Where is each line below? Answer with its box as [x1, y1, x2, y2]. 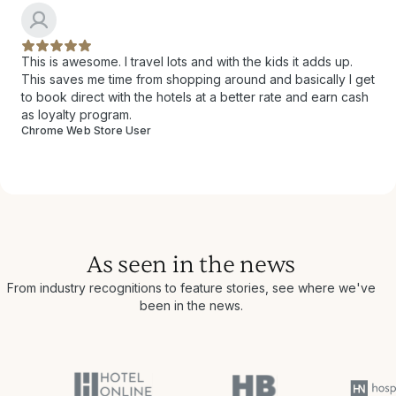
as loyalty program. [21, 106, 132, 122]
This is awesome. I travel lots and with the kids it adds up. [21, 53, 353, 69]
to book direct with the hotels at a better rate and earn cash [21, 88, 369, 104]
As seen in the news [86, 249, 296, 279]
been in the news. [139, 297, 243, 313]
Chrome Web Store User [21, 123, 152, 137]
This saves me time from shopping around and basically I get [21, 71, 375, 87]
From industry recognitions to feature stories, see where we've [6, 279, 376, 295]
